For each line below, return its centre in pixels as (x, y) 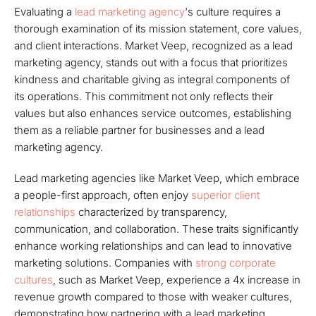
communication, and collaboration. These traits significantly (156, 229)
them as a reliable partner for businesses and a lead (139, 130)
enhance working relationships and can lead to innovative (153, 246)
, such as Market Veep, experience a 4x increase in (177, 280)
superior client (225, 195)
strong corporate (236, 263)
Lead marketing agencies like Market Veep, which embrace (157, 178)
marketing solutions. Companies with (105, 263)
